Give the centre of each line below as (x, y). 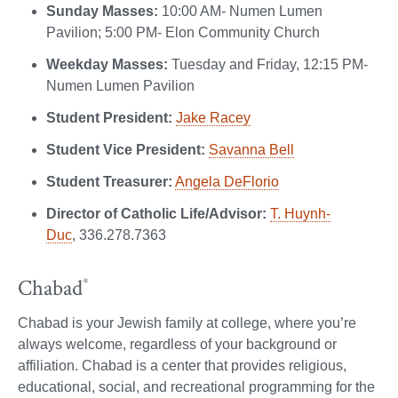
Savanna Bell (251, 149)
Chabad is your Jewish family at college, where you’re (187, 322)
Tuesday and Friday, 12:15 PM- (268, 64)
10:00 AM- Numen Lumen (240, 11)
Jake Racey (213, 117)
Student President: (109, 117)
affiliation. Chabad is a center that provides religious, (182, 365)
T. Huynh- (300, 213)
